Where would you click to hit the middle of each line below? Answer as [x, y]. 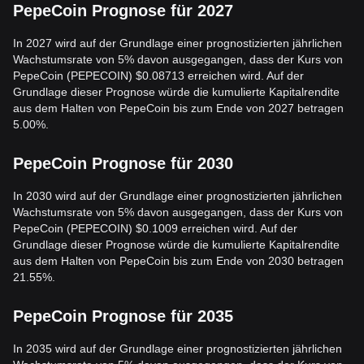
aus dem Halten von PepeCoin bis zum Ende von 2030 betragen [178, 261]
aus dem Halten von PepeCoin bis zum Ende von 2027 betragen [178, 108]
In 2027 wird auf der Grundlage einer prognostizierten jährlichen [178, 43]
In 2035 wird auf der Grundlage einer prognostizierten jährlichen [178, 349]
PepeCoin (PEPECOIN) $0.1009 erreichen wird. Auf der [155, 228]
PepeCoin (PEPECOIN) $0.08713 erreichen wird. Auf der [158, 76]
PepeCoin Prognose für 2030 [123, 163]
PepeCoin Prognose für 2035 [123, 316]
